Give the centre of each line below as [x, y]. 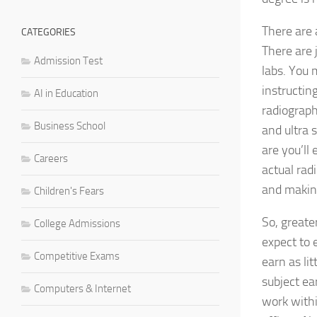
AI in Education [66, 93]
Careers [51, 158]
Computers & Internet [82, 288]
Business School [70, 126]
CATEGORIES [48, 32]
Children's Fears [69, 191]
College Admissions [77, 223]
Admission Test [68, 60]
